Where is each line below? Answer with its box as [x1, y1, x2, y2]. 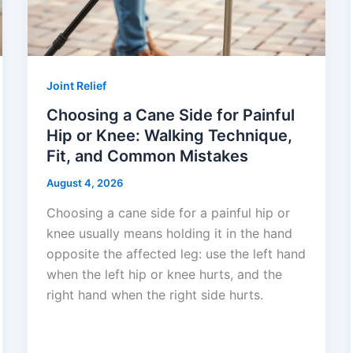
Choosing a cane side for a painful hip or [46, 205, 290, 221]
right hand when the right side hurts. [46, 287, 263, 303]
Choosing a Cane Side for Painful [46, 106, 295, 125]
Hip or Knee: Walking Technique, [46, 126, 292, 146]
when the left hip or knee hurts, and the [46, 266, 282, 283]
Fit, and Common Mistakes [46, 147, 248, 166]
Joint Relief [46, 78, 106, 92]
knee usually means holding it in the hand [46, 225, 292, 242]
